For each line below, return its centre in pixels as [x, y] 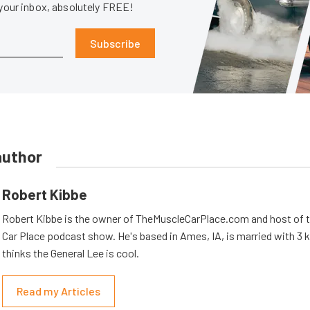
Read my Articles [58, 291]
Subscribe [115, 43]
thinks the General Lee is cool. [71, 253]
